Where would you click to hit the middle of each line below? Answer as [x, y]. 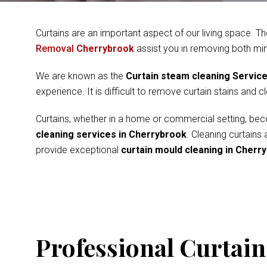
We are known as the [81, 76]
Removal [56, 49]
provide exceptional [78, 150]
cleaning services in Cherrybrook [111, 134]
